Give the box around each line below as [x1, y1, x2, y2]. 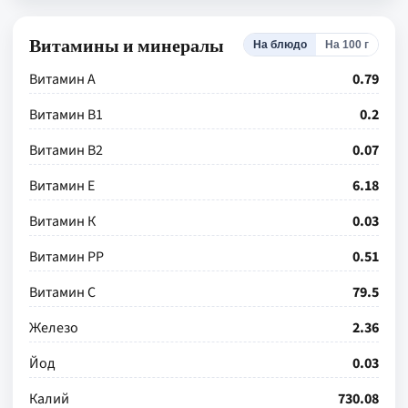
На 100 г [325, 38, 369, 52]
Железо [29, 318, 78, 339]
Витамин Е [29, 176, 95, 197]
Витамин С [29, 282, 96, 303]
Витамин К [29, 211, 96, 232]
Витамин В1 [29, 105, 103, 126]
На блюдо [253, 38, 307, 52]
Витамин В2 [29, 140, 103, 161]
